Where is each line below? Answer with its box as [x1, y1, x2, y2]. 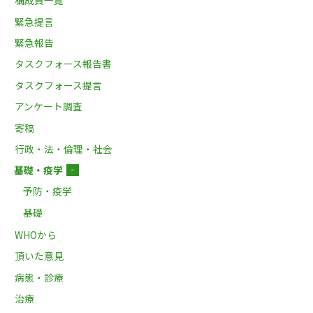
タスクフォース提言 [15, 78, 103, 92]
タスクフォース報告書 [15, 57, 112, 71]
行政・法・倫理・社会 [15, 142, 113, 156]
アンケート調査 [15, 99, 83, 114]
